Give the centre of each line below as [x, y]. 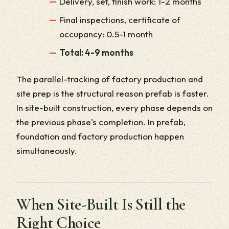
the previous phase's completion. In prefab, [101, 122]
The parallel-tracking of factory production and [110, 79]
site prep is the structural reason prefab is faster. [113, 93]
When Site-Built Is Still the [101, 204]
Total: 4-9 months [96, 52]
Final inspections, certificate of [120, 19]
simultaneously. [47, 150]
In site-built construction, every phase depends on [114, 107]
